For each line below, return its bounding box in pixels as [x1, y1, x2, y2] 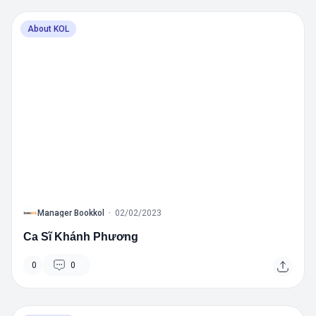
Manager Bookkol [37, 207, 104, 218]
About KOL [28, 24, 69, 34]
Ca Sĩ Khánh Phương [23, 230, 138, 243]
